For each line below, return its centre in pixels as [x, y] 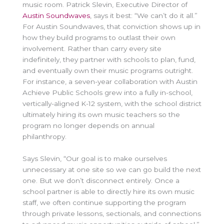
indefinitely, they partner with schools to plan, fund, [109, 59]
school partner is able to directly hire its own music [108, 191]
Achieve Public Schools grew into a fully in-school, [107, 92]
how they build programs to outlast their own [99, 37]
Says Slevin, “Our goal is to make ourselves [95, 158]
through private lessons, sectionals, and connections [112, 213]
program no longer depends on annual [88, 125]
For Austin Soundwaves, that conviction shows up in [111, 26]
